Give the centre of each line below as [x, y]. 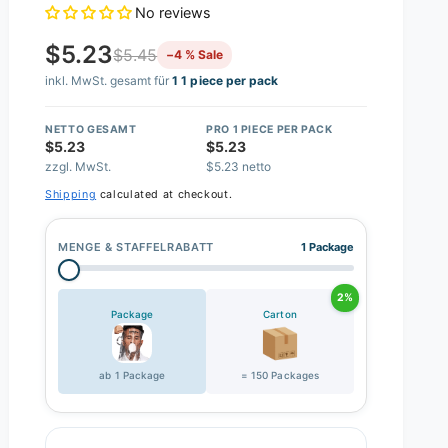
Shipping [71, 195]
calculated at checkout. [164, 195]
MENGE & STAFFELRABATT [136, 246]
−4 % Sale [195, 54]
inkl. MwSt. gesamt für [109, 81]
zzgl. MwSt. [78, 166]
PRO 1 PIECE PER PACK [269, 129]
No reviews [173, 13]
